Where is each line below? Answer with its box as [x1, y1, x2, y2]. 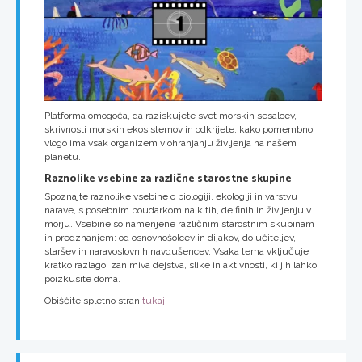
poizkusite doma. [44, 273, 120, 285]
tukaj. [142, 295, 167, 307]
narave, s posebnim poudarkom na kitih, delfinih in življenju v [44, 204, 311, 217]
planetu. [44, 150, 81, 162]
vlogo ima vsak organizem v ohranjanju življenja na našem [44, 137, 297, 149]
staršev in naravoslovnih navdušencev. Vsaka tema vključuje [44, 246, 309, 258]
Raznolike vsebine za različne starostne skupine [44, 169, 292, 187]
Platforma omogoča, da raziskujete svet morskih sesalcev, [44, 109, 297, 121]
